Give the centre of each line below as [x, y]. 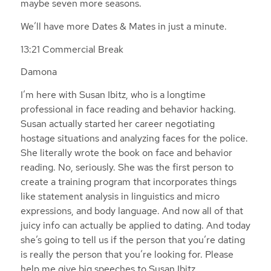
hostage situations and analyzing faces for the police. [134, 138]
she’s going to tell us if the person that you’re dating [132, 240]
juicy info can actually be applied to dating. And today [135, 225]
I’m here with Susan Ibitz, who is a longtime [113, 94]
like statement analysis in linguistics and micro [120, 196]
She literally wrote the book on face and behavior [126, 152]
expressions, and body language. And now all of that [132, 211]
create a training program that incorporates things [128, 181]
